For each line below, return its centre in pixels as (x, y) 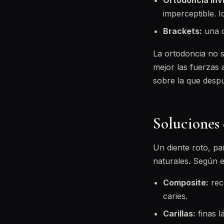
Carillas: (179, 213)
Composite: (186, 182)
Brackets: (182, 31)
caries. (175, 196)
